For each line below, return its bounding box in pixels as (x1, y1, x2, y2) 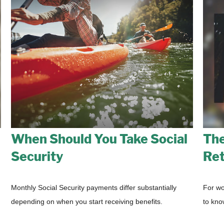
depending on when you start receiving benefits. (11, 197, 163, 205)
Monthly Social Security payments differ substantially (11, 183, 177, 191)
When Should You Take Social (11, 131, 188, 146)
